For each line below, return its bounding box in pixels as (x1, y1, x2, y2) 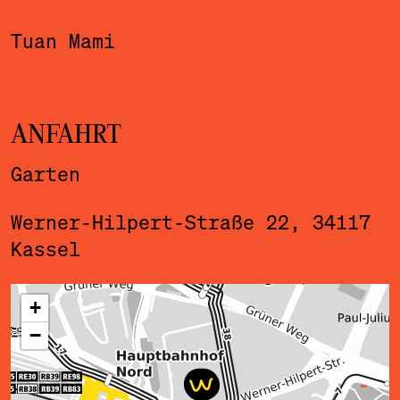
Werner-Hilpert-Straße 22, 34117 (10, 210, 371, 235)
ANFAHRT (10, 122, 121, 151)
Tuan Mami (10, 28, 115, 53)
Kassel (10, 237, 80, 262)
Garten (10, 162, 80, 187)
